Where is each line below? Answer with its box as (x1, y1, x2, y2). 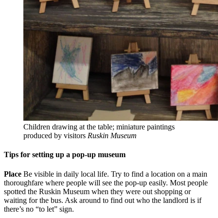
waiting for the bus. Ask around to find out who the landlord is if (4, 196, 201, 204)
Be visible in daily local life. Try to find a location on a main (23, 169, 207, 178)
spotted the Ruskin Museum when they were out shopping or (4, 187, 191, 196)
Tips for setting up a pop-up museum (4, 150, 126, 159)
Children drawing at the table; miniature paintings (23, 123, 175, 131)
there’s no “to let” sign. (4, 204, 74, 213)
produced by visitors (23, 131, 88, 140)
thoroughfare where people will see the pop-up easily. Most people (4, 178, 208, 187)
